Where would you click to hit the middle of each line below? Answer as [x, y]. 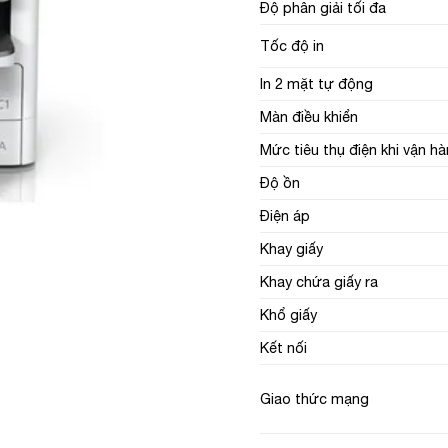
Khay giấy [291, 248]
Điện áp [284, 215]
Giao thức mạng [314, 398]
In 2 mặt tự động [316, 83]
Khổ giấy [288, 314]
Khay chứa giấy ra [318, 281]
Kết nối [283, 347]
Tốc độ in [291, 45]
